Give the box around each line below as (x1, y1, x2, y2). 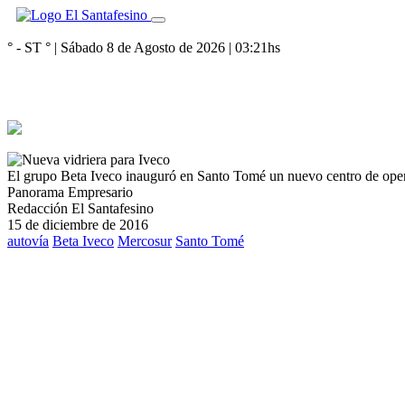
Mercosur (118, 233, 172, 249)
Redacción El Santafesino (7, 201, 154, 216)
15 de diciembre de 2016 (7, 217, 148, 232)
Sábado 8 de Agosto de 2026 (61, 40, 225, 55)
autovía (7, 233, 49, 249)
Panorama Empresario (7, 184, 133, 200)
